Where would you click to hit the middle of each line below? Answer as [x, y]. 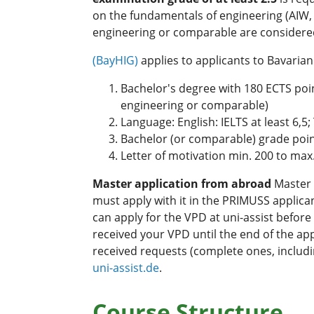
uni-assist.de [126, 267]
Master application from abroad [182, 183]
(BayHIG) [115, 60]
